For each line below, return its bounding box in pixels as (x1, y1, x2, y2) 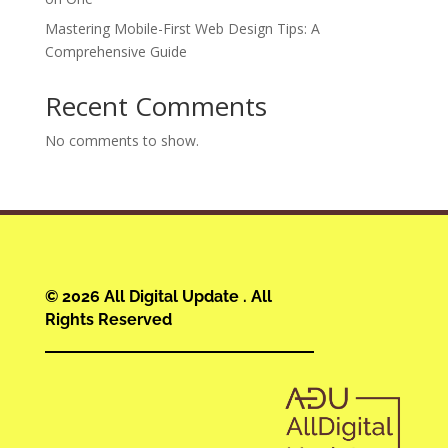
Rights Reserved (44, 310, 172, 329)
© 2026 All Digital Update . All (44, 287, 272, 306)
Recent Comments (44, 88, 267, 124)
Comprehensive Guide (44, 42, 187, 61)
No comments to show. (44, 131, 199, 150)
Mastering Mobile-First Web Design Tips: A (44, 19, 320, 38)
